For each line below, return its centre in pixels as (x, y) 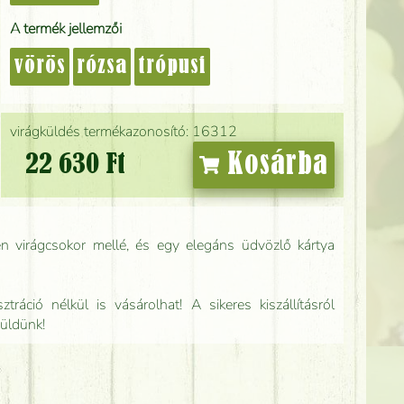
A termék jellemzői (66, 28)
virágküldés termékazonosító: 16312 (124, 131)
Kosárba (274, 165)
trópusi (172, 66)
